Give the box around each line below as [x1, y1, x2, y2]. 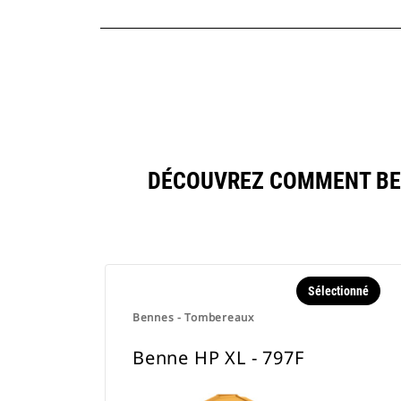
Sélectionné [307, 284, 369, 298]
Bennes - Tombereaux [132, 310, 254, 325]
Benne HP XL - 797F [132, 346, 304, 370]
